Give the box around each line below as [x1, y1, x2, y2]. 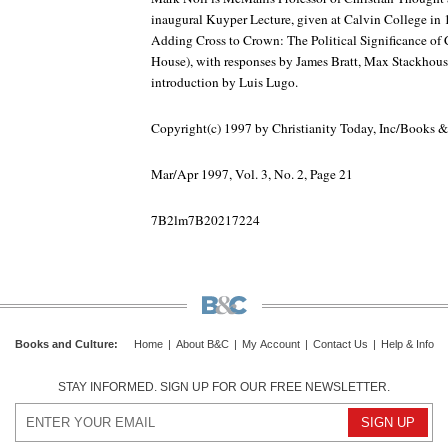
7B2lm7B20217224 [151, 211, 260, 229]
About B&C [175, 338, 229, 351]
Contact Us [312, 338, 368, 351]
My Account [241, 338, 300, 351]
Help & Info [380, 338, 434, 351]
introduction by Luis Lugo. [151, 73, 298, 91]
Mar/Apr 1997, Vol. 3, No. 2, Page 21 [151, 165, 353, 183]
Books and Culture [14, 338, 114, 351]
